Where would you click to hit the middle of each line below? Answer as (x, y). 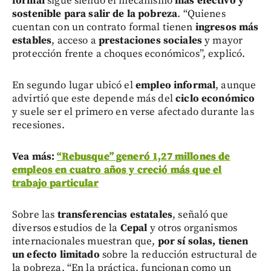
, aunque (236, 86)
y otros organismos (192, 228)
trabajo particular (55, 184)
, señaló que (200, 215)
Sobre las (35, 215)
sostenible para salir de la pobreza (95, 14)
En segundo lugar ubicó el (74, 86)
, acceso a (75, 41)
